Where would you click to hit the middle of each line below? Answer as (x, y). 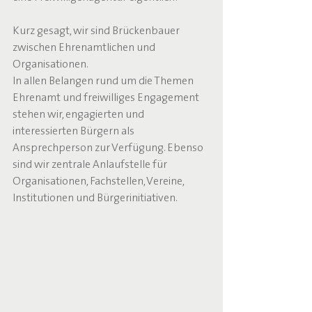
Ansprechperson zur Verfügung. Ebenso (109, 148)
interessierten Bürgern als (75, 132)
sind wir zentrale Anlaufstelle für (91, 165)
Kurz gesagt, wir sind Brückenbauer (97, 31)
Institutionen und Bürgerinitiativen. (95, 198)
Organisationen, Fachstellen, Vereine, (99, 182)
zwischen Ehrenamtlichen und (85, 48)
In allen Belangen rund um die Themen (104, 81)
